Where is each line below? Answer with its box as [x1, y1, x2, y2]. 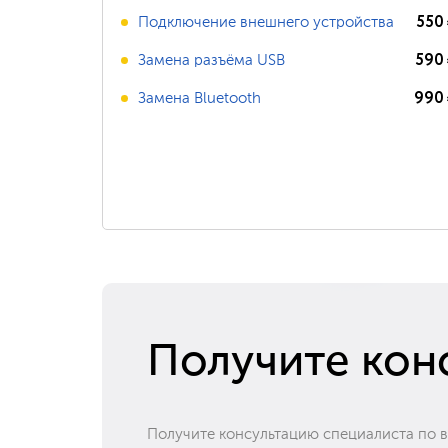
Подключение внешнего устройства [138, 14, 394, 30]
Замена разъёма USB [138, 52, 285, 68]
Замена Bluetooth [138, 90, 261, 106]
